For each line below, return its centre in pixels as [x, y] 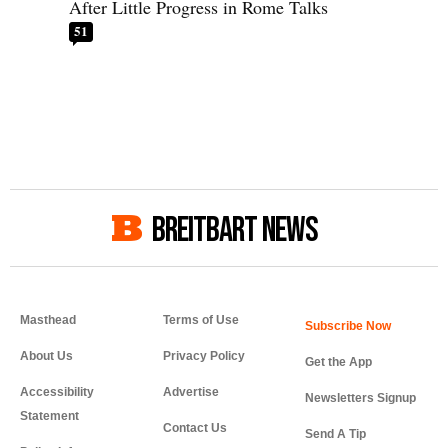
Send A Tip [336, 434]
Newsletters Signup [361, 398]
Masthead [48, 320]
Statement [49, 416]
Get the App [339, 362]
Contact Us [194, 428]
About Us [46, 356]
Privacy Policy [203, 356]
